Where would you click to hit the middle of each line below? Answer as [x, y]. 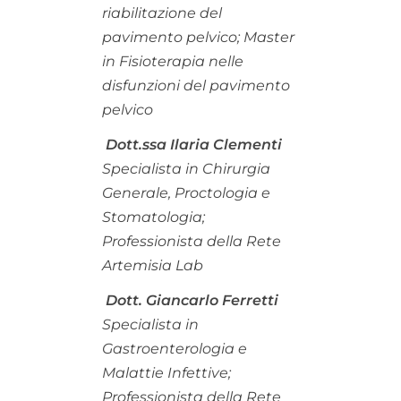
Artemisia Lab [153, 265]
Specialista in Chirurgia [186, 168]
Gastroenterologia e [175, 348]
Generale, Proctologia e [186, 192]
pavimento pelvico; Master [198, 37]
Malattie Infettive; [166, 372]
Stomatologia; [154, 217]
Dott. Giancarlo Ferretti [192, 300]
